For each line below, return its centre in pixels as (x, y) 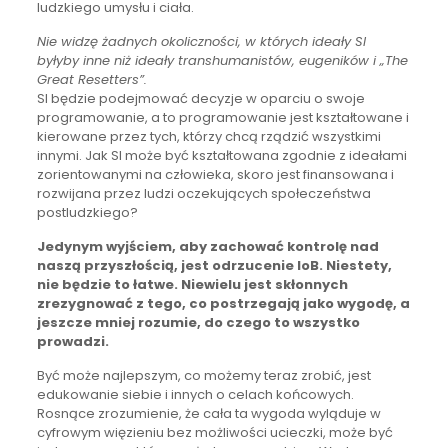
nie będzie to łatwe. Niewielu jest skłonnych (192, 284)
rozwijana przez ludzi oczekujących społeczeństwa (203, 193)
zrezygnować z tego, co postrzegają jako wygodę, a (223, 303)
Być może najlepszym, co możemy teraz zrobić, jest (203, 375)
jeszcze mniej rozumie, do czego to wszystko (198, 322)
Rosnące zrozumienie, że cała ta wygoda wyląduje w (208, 413)
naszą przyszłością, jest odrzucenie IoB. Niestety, (214, 265)
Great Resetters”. (91, 79)
